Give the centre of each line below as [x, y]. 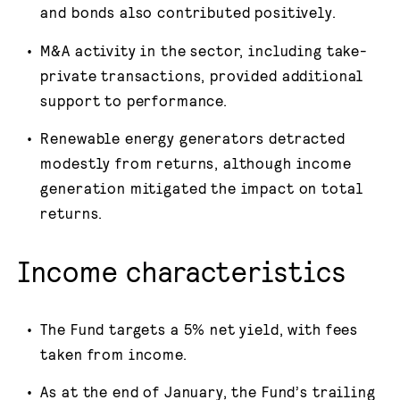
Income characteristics [183, 270]
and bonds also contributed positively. [188, 12]
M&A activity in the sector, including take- [204, 50]
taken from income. [114, 353]
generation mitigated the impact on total [202, 187]
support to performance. [134, 100]
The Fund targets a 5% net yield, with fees [200, 328]
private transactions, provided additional [202, 75]
